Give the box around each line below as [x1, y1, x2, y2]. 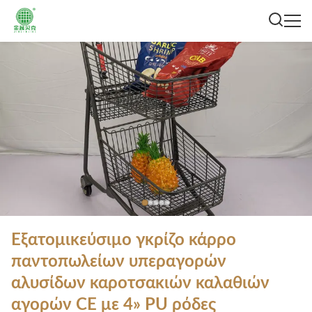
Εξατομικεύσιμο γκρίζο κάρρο [11, 232, 236, 249]
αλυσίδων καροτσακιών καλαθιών [11, 275, 270, 292]
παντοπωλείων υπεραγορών [11, 253, 226, 270]
